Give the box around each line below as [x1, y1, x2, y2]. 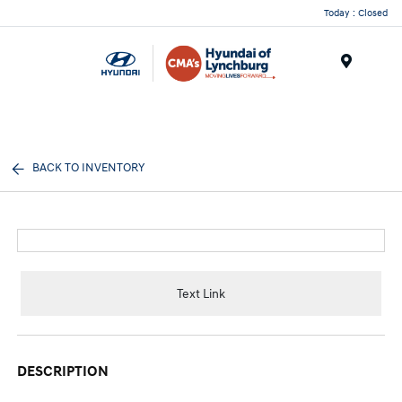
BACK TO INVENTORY [32, 161, 145, 175]
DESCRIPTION [17, 363, 109, 380]
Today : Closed [324, 6, 388, 19]
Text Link [177, 285, 225, 301]
